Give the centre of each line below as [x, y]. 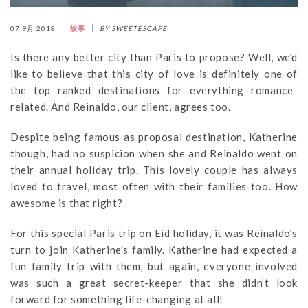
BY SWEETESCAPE [133, 28]
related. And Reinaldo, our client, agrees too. [121, 107]
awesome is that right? [67, 203]
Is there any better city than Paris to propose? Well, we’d [154, 57]
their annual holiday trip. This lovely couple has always [154, 170]
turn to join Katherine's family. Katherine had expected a [154, 250]
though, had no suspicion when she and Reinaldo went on [154, 153]
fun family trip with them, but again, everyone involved [154, 266]
